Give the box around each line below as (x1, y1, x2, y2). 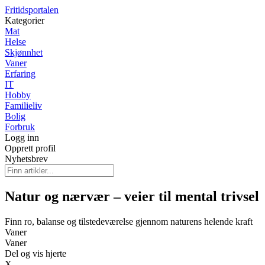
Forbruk (5, 122, 35, 132)
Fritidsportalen (5, 5, 59, 15)
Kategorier (5, 15, 44, 25)
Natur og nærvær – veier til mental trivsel (5, 188, 259, 204)
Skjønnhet (5, 47, 43, 57)
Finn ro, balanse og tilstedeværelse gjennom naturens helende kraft (5, 216, 253, 227)
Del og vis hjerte (5, 248, 66, 258)
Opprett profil (5, 143, 56, 153)
